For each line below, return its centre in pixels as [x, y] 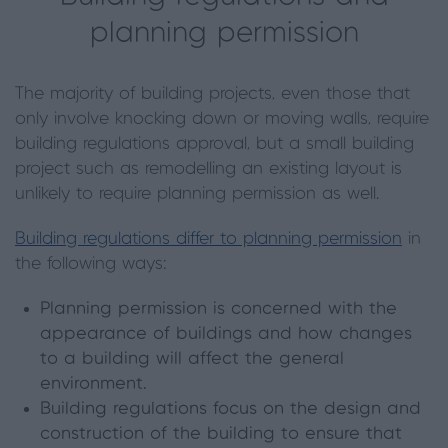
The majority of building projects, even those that [212, 93]
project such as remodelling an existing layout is [208, 168]
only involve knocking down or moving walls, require [222, 118]
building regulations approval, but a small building [214, 143]
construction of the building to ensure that [221, 433]
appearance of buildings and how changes [226, 333]
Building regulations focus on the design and [230, 408]
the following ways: [91, 263]
